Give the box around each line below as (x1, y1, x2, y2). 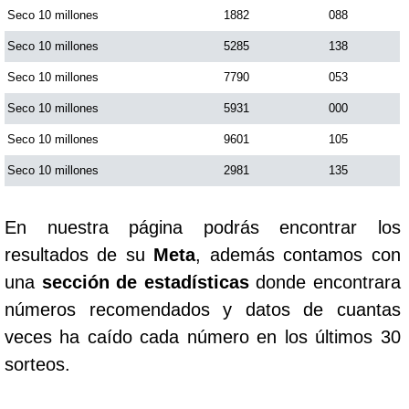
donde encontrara (248, 271, 401, 292)
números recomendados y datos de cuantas (5, 299, 401, 320)
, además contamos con (195, 244, 401, 265)
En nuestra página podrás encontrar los (5, 216, 401, 237)
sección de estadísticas (41, 271, 249, 292)
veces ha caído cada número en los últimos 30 (5, 326, 401, 347)
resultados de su (5, 244, 154, 265)
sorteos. (5, 353, 70, 374)
